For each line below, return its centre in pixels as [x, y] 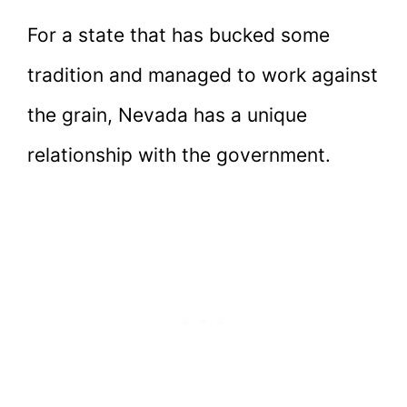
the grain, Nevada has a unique [167, 115]
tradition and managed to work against [203, 75]
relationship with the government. [179, 155]
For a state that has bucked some [179, 35]
